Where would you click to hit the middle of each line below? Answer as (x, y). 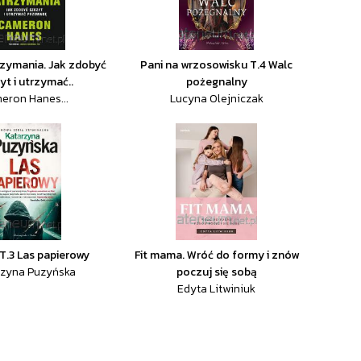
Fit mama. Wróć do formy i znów (216, 255)
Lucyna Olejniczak (216, 99)
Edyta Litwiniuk (217, 289)
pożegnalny (216, 82)
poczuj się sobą (216, 272)
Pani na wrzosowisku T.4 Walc (217, 65)
